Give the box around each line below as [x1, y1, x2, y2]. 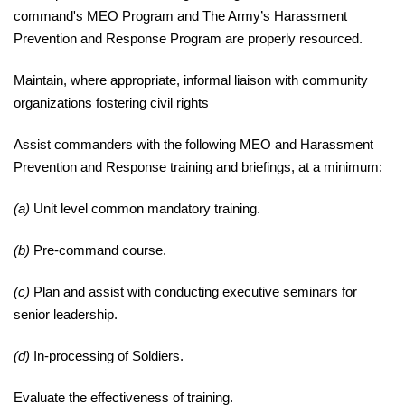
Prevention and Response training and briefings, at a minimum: [14, 160, 382, 174]
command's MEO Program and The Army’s [14, 9, 274, 24]
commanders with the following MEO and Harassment [54, 137, 373, 152]
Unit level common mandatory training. [33, 202, 260, 216]
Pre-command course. [33, 243, 166, 258]
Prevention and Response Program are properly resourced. [14, 32, 363, 46]
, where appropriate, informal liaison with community [63, 73, 368, 88]
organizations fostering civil [14, 96, 176, 110]
